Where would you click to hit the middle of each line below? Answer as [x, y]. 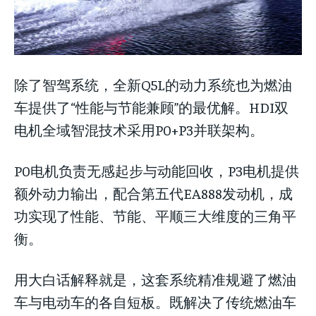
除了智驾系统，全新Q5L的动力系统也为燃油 [153, 85]
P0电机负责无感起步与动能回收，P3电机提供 [157, 171]
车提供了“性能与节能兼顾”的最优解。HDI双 [151, 107]
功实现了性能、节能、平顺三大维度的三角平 [155, 216]
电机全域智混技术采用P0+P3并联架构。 [139, 130]
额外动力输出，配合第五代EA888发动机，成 [153, 193]
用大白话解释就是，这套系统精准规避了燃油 [155, 279]
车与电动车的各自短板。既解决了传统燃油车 [155, 302]
